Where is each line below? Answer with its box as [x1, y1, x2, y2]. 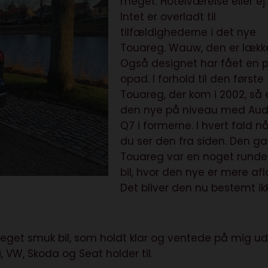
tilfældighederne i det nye [120, 25, 257, 40]
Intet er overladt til [120, 10, 217, 25]
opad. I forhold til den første [120, 72, 264, 87]
